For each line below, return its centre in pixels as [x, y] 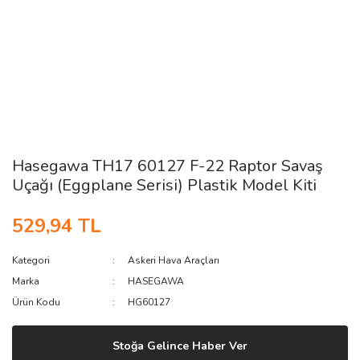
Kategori [31, 260]
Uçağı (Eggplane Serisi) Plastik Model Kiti [164, 185]
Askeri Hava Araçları [174, 260]
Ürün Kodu [36, 302]
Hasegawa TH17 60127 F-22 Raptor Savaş [168, 166]
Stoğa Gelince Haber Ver [180, 346]
